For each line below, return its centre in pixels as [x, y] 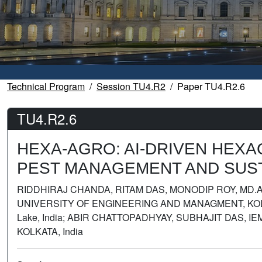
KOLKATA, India [50, 232]
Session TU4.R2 [131, 87]
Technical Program [46, 87]
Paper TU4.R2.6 [211, 87]
